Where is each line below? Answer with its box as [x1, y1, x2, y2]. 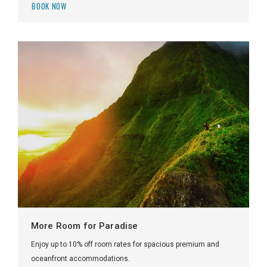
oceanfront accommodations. [31, 254, 130, 263]
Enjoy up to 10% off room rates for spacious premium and [31, 240, 219, 249]
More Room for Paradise [31, 220, 138, 231]
